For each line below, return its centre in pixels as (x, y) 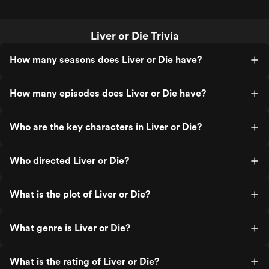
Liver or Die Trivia (134, 36)
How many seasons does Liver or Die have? (106, 60)
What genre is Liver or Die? (70, 228)
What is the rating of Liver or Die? (84, 261)
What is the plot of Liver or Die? (80, 194)
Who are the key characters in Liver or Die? (106, 127)
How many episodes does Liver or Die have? (108, 93)
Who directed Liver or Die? (69, 161)
